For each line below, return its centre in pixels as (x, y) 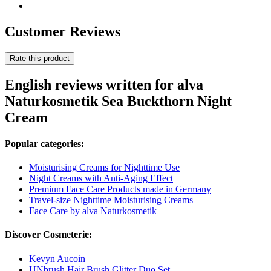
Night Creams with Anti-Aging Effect (101, 178)
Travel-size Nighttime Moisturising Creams (111, 200)
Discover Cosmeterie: (48, 235)
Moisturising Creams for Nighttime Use (104, 168)
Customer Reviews (63, 31)
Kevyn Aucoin (57, 258)
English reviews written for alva (104, 84)
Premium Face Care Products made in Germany (120, 189)
